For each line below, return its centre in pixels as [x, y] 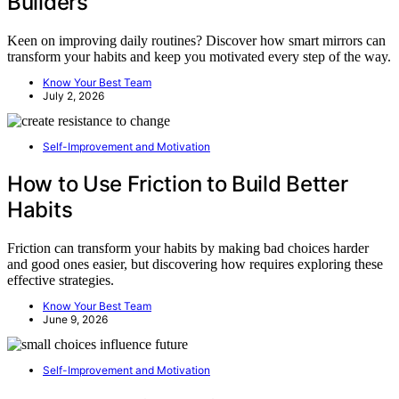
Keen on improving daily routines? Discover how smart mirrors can [196, 40]
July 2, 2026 [73, 95]
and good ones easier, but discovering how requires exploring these [195, 264]
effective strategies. [61, 280]
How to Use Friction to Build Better [178, 183]
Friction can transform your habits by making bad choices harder [188, 248]
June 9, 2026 [75, 319]
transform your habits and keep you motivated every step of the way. [199, 56]
